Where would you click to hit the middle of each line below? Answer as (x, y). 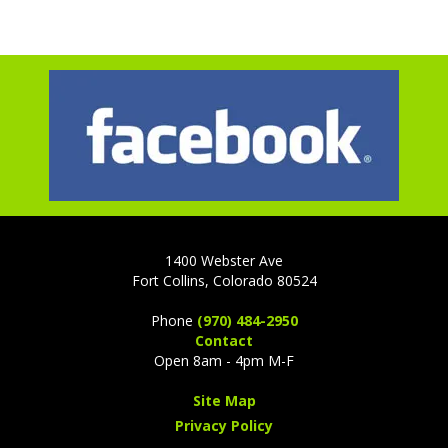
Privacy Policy (224, 426)
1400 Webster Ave (224, 261)
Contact (224, 341)
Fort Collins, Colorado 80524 (224, 281)
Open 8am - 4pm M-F (224, 361)
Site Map (224, 401)
